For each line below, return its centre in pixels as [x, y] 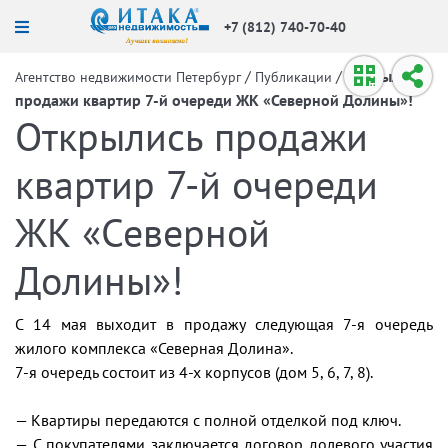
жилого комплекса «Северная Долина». [154, 348]
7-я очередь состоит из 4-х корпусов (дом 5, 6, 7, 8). [194, 372]
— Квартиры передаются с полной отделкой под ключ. [208, 420]
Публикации [293, 77]
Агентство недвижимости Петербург [128, 77]
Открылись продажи [191, 136]
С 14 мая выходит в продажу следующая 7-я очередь [224, 324]
